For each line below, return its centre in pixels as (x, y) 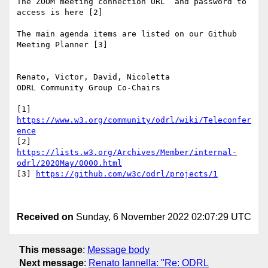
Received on (45, 217)
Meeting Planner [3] (62, 45)
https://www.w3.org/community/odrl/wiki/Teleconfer (134, 120)
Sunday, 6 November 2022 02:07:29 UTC (162, 217)
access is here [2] (60, 13)
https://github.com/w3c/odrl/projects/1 (127, 174)
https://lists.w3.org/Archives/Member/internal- (127, 153)
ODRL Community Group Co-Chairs (89, 88)
